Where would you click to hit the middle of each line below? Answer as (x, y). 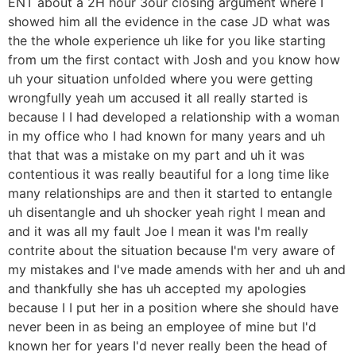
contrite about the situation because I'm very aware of (172, 250)
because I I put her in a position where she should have (173, 307)
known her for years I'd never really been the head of (168, 345)
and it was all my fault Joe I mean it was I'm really (158, 231)
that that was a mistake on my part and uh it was (156, 155)
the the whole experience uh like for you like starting (167, 40)
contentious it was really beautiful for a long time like (168, 174)
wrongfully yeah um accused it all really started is (158, 97)
